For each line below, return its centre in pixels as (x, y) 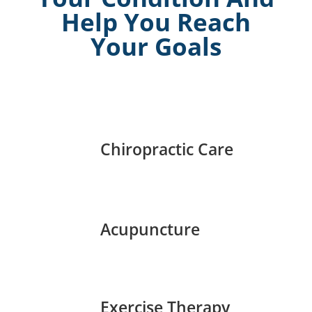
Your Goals (156, 46)
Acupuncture (150, 229)
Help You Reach (156, 22)
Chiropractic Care (166, 149)
